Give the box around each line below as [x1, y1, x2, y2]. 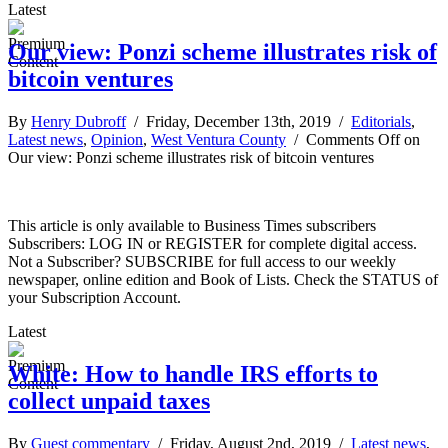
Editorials [351, 112, 411, 130]
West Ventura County [151, 130, 286, 148]
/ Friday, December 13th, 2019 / [126, 112, 351, 130]
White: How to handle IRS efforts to [8, 360, 378, 387]
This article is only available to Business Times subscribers [8, 216, 376, 234]
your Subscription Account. [8, 288, 181, 306]
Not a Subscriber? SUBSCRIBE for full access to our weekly [8, 252, 396, 270]
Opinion [91, 130, 143, 148]
